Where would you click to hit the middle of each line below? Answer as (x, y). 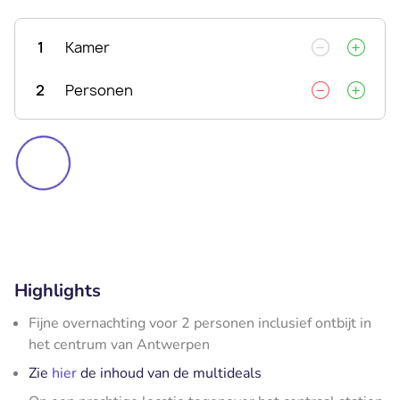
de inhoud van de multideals (169, 373)
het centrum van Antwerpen (119, 344)
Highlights (58, 290)
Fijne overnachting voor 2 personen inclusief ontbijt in (200, 323)
